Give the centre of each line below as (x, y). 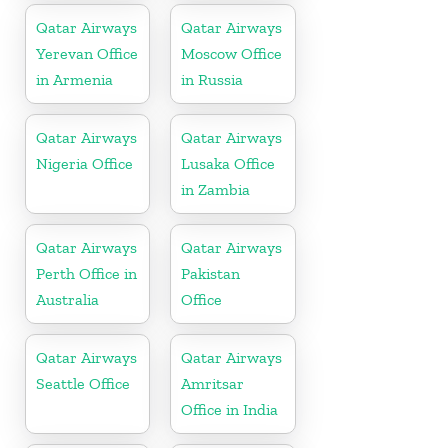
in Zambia (216, 190)
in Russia (212, 80)
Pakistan (211, 274)
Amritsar (213, 384)
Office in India (230, 410)
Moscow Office (232, 54)
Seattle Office (83, 384)
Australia (67, 300)
